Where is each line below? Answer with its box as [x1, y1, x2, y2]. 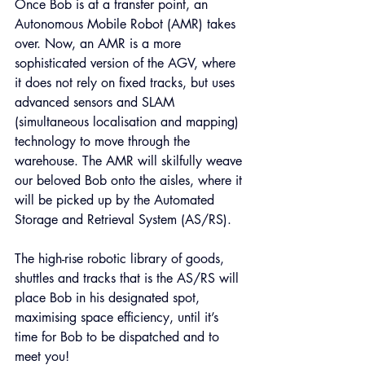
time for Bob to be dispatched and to [15, 328, 223, 345]
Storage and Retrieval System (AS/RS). [15, 211, 231, 228]
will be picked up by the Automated [15, 191, 218, 209]
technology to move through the [15, 133, 194, 150]
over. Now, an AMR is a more [15, 35, 185, 52]
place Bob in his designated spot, [15, 289, 204, 306]
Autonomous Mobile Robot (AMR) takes [15, 15, 240, 33]
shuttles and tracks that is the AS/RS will [15, 270, 243, 287]
